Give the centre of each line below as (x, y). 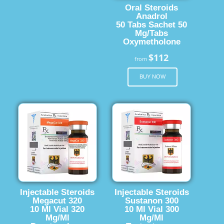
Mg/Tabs (152, 33)
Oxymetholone (151, 41)
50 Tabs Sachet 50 (152, 24)
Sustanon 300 (151, 201)
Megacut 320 (57, 201)
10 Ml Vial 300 (151, 209)
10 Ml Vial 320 (57, 209)
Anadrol (151, 16)
